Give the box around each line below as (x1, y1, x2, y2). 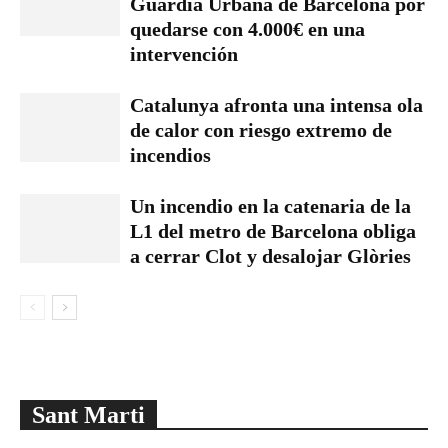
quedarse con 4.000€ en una (130, 18, 365, 40)
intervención (130, 43, 238, 65)
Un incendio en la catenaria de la (130, 195, 411, 217)
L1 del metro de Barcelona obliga (130, 220, 416, 242)
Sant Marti (32, 402, 145, 428)
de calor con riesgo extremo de (130, 119, 392, 141)
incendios (130, 144, 211, 166)
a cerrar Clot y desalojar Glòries (130, 245, 411, 267)
